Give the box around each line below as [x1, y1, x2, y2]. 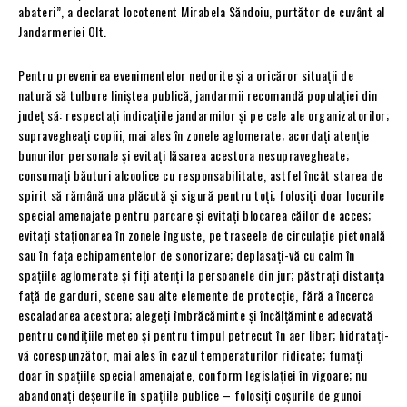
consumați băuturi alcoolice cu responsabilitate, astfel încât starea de [18, 164, 383, 184]
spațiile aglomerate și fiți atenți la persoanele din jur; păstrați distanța [18, 264, 385, 284]
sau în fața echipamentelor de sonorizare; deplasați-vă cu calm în [18, 244, 355, 264]
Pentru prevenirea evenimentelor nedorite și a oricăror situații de [18, 65, 353, 84]
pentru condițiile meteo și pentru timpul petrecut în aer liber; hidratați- [18, 324, 389, 344]
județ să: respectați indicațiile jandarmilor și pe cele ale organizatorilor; [18, 104, 389, 124]
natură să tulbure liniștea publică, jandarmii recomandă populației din [18, 84, 377, 104]
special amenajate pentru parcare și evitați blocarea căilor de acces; [18, 204, 372, 224]
